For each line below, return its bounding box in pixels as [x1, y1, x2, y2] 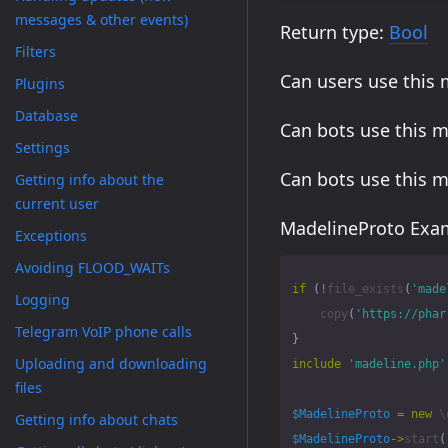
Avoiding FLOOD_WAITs [15, 258, 170, 277]
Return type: [280, 20, 389, 44]
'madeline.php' [348, 357, 446, 371]
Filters [15, 42, 56, 61]
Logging [15, 290, 70, 309]
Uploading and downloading [15, 354, 207, 373]
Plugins [15, 74, 65, 93]
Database [15, 106, 78, 125]
